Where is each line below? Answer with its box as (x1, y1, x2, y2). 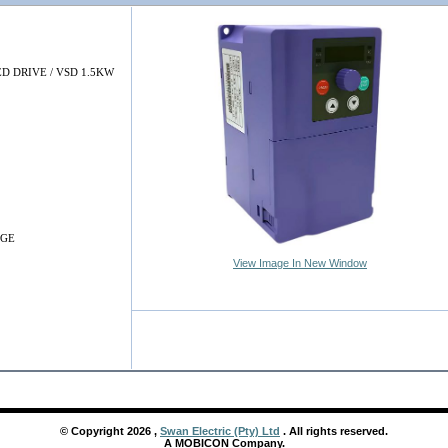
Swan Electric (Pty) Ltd (160, 425, 280, 437)
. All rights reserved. (280, 425, 388, 437)
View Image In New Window (233, 257, 367, 269)
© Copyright (60, 425, 127, 437)
